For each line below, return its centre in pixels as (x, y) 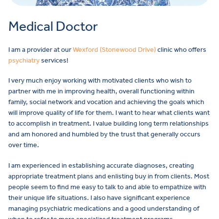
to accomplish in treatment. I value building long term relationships (109, 124)
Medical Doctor (53, 26)
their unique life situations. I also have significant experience (99, 198)
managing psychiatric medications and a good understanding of (104, 209)
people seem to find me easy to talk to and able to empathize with (107, 187)
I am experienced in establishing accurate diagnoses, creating (101, 166)
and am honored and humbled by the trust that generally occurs (104, 134)
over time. (24, 145)
